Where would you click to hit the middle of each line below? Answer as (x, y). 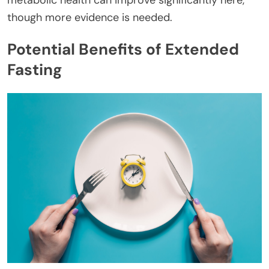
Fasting (35, 70)
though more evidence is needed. (90, 17)
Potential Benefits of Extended (123, 50)
